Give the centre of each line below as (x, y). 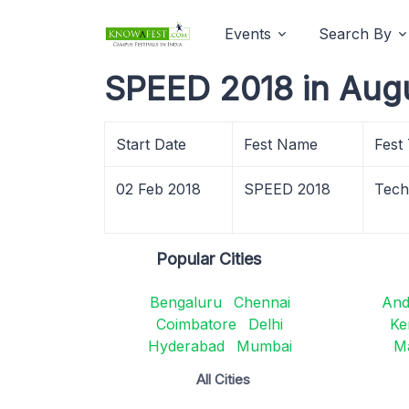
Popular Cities (209, 259)
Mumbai (264, 346)
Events (248, 34)
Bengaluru (185, 302)
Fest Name (281, 144)
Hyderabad (186, 346)
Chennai (262, 302)
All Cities (224, 379)
